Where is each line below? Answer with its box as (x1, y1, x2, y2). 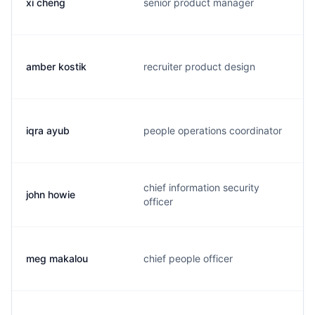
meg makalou (26, 252, 88, 264)
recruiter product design (143, 60, 255, 72)
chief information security (143, 181, 259, 193)
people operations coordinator (143, 124, 282, 136)
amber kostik (26, 60, 86, 72)
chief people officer (143, 252, 233, 264)
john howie (26, 188, 75, 200)
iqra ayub (26, 124, 70, 136)
